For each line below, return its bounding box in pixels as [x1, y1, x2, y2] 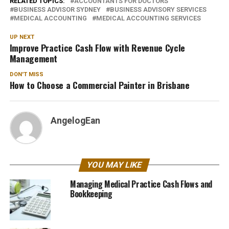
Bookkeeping [70, 188, 112, 200]
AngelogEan [50, 116, 100, 126]
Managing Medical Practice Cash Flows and [70, 178, 213, 191]
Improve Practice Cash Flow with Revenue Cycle [9, 41, 185, 55]
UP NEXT [9, 34, 34, 41]
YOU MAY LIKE [86, 160, 144, 170]
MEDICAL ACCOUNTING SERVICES [96, 14, 201, 22]
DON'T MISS [9, 71, 43, 78]
